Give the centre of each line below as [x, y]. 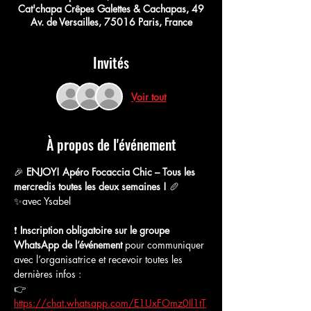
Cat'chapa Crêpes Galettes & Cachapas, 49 [111, 9]
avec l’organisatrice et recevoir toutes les [100, 259]
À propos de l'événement [111, 144]
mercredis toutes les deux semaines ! [90, 186]
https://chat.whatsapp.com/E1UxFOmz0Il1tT [110, 303]
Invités [111, 62]
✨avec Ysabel [42, 201]
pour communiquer [165, 245]
